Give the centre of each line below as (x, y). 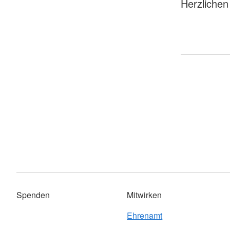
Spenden (33, 195)
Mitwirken (145, 195)
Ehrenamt (145, 216)
